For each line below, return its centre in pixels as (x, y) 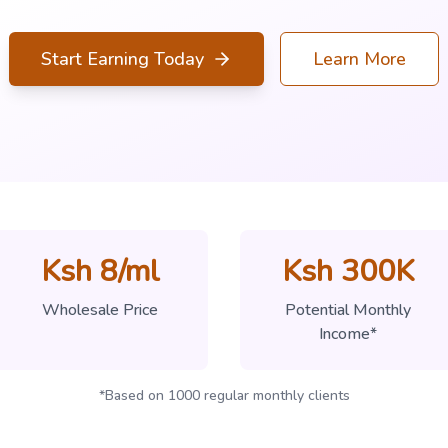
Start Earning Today (122, 59)
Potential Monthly (348, 310)
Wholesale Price (100, 310)
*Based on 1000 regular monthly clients (224, 395)
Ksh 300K (348, 271)
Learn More (359, 59)
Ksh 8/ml (100, 271)
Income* (348, 334)
